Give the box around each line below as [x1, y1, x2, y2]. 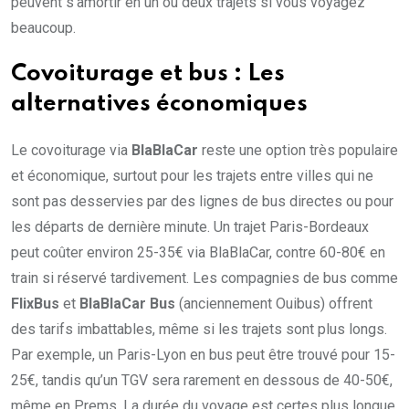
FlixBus [11, 295, 59, 313]
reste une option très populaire [198, 142, 398, 160]
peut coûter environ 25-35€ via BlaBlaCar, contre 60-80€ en [11, 244, 385, 262]
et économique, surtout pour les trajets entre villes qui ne [11, 167, 373, 185]
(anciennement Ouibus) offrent [175, 295, 372, 313]
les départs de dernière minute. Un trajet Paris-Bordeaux [11, 218, 369, 236]
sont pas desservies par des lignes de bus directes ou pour [11, 193, 393, 211]
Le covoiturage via [11, 142, 131, 160]
